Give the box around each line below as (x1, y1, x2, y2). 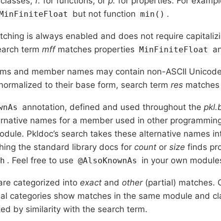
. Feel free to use (7, 155, 76, 165)
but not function (70, 8, 139, 19)
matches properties (55, 44, 137, 54)
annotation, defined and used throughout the (20, 102, 204, 112)
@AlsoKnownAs (78, 155, 138, 165)
